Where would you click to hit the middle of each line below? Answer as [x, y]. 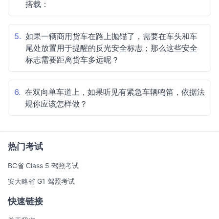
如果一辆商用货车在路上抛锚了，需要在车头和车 [111, 36]
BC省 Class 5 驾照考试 [43, 165]
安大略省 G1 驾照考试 [41, 181]
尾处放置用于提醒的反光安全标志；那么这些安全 [111, 48]
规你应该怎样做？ [56, 104]
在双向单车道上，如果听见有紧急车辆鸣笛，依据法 [115, 92]
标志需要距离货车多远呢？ [72, 60]
